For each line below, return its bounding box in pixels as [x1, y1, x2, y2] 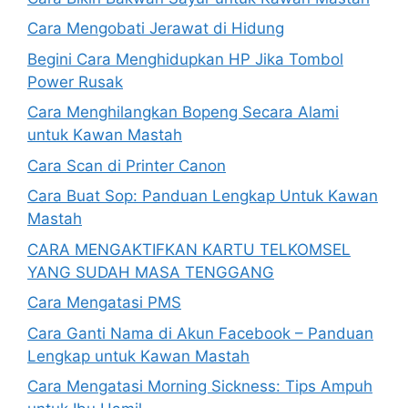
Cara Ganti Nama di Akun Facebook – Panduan [27, 323, 373, 342]
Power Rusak [27, 72, 123, 91]
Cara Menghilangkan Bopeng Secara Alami [27, 103, 339, 121]
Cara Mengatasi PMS [27, 293, 181, 311]
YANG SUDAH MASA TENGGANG [27, 262, 274, 281]
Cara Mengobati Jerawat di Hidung [27, 19, 284, 37]
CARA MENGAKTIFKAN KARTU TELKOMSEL [27, 240, 351, 259]
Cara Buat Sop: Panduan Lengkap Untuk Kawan [27, 187, 378, 205]
